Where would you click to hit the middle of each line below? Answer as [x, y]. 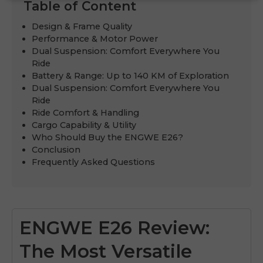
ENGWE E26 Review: [114, 227]
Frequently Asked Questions [94, 162]
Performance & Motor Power [95, 38]
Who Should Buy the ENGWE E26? [108, 137]
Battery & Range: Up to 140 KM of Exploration [131, 75]
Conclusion [56, 149]
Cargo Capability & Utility [84, 125]
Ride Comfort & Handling [86, 112]
